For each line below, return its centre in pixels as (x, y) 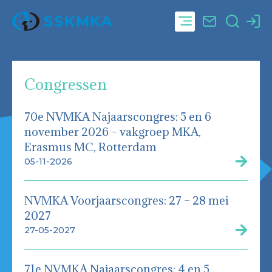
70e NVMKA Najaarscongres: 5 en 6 (118, 117)
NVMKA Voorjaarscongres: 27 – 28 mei (127, 200)
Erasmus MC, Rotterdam (90, 147)
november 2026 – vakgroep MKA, (113, 132)
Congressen (66, 84)
